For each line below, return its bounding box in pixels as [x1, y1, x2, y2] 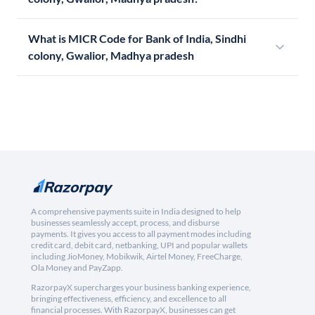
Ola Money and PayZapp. [31, 262, 123, 274]
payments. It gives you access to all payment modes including [31, 229, 251, 240]
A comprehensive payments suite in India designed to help [31, 206, 241, 217]
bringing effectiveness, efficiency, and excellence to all [31, 293, 226, 304]
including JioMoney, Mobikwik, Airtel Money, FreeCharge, [31, 251, 243, 262]
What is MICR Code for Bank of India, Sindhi [28, 32, 246, 46]
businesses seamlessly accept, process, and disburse [31, 217, 219, 229]
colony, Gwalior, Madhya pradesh [28, 49, 194, 63]
